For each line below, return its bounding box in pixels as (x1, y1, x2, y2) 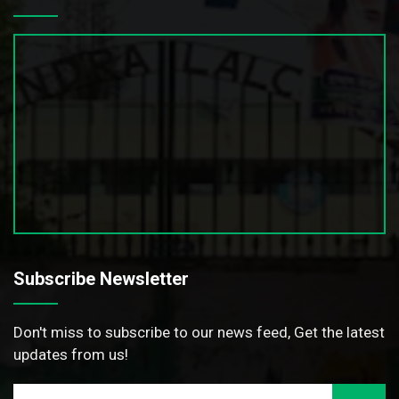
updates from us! (13, 345, 128, 363)
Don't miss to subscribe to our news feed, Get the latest (13, 322, 385, 341)
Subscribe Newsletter (13, 267, 189, 289)
